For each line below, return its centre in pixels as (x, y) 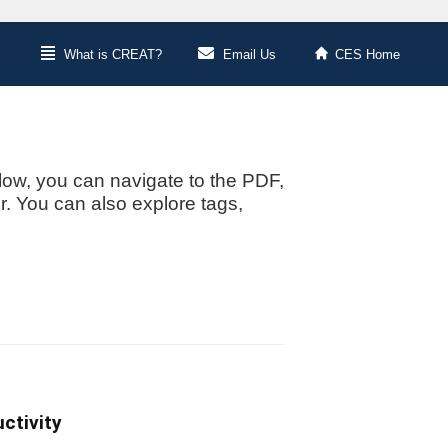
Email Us (249, 55)
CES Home (367, 55)
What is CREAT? (112, 55)
